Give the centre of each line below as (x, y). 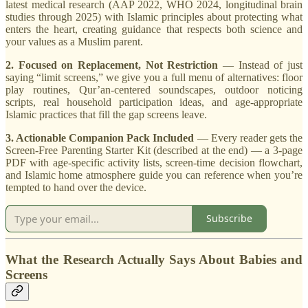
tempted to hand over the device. (76, 187)
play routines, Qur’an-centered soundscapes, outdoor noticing (154, 89)
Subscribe (229, 219)
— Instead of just (261, 65)
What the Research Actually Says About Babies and (154, 259)
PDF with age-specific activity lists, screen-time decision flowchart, (154, 162)
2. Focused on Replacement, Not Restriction (112, 65)
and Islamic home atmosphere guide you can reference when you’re (154, 175)
